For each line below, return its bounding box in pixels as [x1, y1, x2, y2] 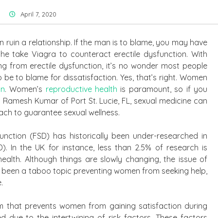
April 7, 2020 [20, 10, 56, 18]
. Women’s [4, 84, 46, 94]
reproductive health [45, 84, 118, 94]
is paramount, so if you [117, 84, 208, 94]
